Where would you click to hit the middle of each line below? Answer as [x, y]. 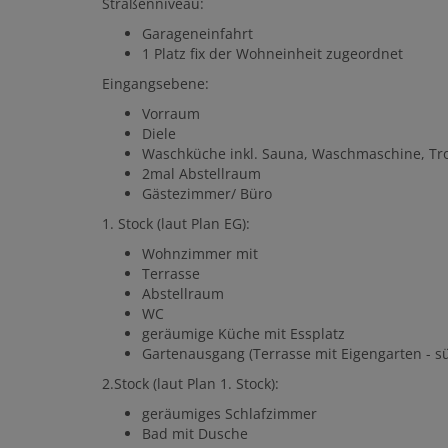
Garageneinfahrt [197, 34]
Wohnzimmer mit [200, 254]
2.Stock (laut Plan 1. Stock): [190, 384]
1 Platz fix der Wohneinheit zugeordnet [272, 54]
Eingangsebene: [155, 84]
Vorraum [171, 114]
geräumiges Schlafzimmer [229, 414]
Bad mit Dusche [195, 434]
